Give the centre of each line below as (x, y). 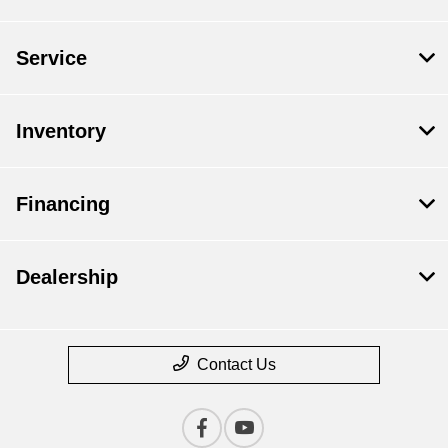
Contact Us (236, 365)
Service (51, 58)
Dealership (67, 277)
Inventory (61, 131)
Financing (63, 204)
